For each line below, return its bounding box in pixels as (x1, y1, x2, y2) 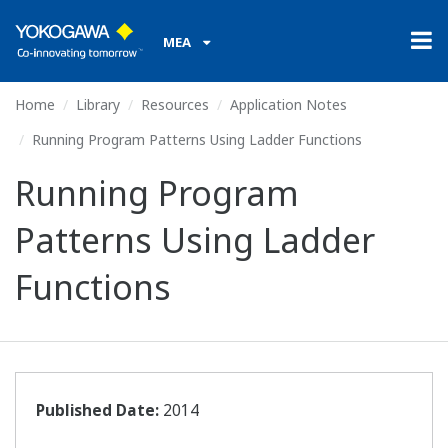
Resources (141, 95, 209, 114)
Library (76, 95, 120, 114)
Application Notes (230, 95, 347, 114)
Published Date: (36, 400, 159, 421)
